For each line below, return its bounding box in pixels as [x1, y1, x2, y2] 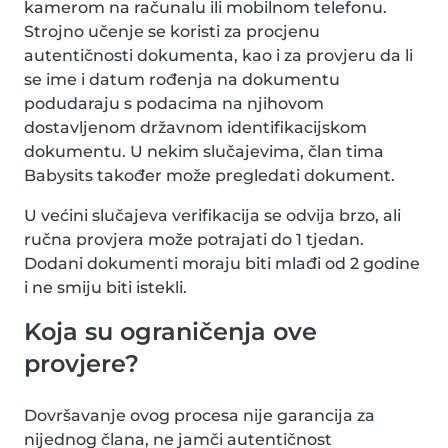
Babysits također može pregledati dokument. [24, 166, 395, 185]
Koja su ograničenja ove [24, 317, 317, 346]
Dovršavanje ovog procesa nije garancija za [24, 406, 375, 425]
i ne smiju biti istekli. [24, 278, 187, 297]
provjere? [24, 349, 139, 378]
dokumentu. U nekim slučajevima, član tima [24, 142, 384, 161]
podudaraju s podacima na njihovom [24, 94, 324, 113]
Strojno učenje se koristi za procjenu [24, 22, 320, 41]
